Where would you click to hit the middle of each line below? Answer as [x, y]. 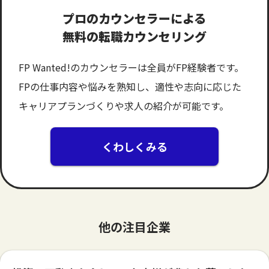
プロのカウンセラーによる [134, 19]
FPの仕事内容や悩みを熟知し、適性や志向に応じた [130, 87]
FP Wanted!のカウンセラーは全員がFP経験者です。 [131, 68]
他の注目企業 [134, 227]
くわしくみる [134, 146]
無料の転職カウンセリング [134, 37]
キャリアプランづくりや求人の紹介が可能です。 [124, 106]
